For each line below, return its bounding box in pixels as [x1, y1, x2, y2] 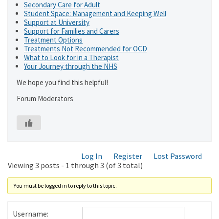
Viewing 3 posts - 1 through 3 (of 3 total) [8, 160, 143, 170]
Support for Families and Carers [24, 26, 119, 36]
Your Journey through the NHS [24, 62, 117, 71]
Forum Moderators [17, 94, 73, 103]
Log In [81, 151, 102, 161]
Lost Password [153, 151, 202, 161]
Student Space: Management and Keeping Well [24, 9, 166, 18]
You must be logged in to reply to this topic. [13, 182, 117, 189]
